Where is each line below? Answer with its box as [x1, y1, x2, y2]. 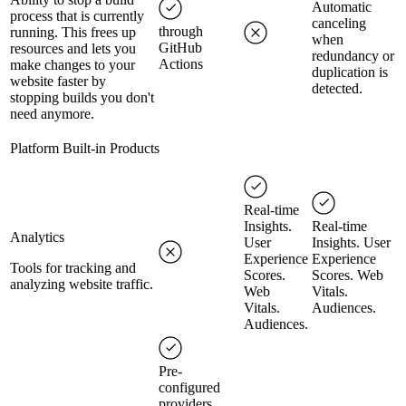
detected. [312, 81, 362, 96]
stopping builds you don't [10, 90, 154, 105]
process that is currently [10, 8, 144, 24]
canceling [312, 15, 366, 31]
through [159, 24, 203, 39]
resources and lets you [10, 41, 136, 56]
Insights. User [312, 235, 391, 250]
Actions [159, 56, 203, 72]
